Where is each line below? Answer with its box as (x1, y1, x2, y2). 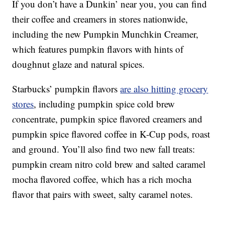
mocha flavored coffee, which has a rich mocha (12, 173, 192, 186)
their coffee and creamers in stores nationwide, (12, 13, 188, 26)
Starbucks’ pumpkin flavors (12, 82, 121, 95)
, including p (34, 97, 83, 110)
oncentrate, (16, 113, 58, 126)
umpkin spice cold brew (83, 97, 175, 110)
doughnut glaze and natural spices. (12, 58, 145, 71)
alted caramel (156, 158, 206, 171)
